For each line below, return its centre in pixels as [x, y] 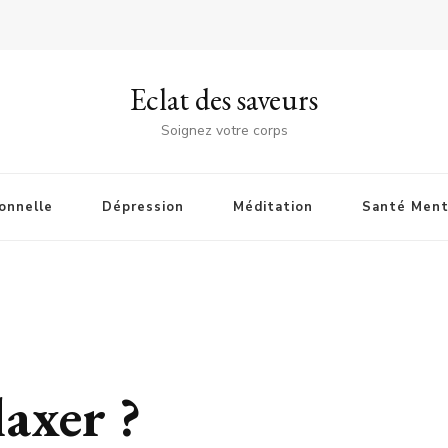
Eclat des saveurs [224, 99]
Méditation [272, 207]
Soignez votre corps [224, 130]
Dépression [142, 207]
